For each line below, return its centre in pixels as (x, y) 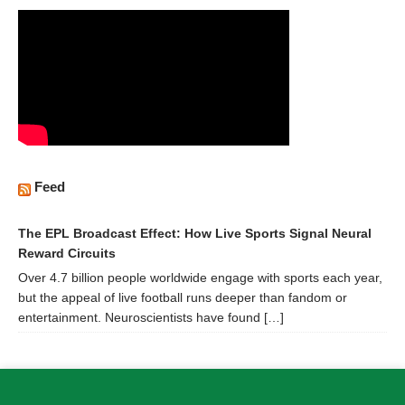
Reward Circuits (67, 253)
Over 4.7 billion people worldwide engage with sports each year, (200, 277)
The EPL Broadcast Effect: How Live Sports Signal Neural (195, 233)
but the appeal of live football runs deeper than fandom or (183, 297)
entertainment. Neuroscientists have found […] (151, 317)
